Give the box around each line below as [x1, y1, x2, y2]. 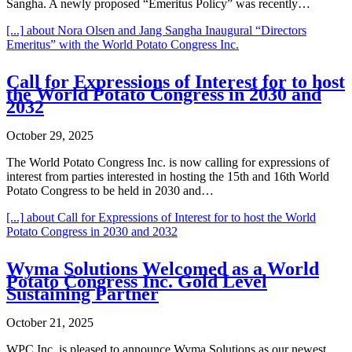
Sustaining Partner [6, 283, 159, 304]
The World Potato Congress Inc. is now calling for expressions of [6, 155, 329, 169]
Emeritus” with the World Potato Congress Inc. [6, 38, 239, 52]
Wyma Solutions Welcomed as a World [6, 258, 319, 279]
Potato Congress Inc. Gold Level [6, 270, 267, 291]
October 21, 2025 [6, 315, 93, 329]
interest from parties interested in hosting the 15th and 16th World [6, 169, 329, 183]
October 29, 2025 [6, 128, 93, 142]
